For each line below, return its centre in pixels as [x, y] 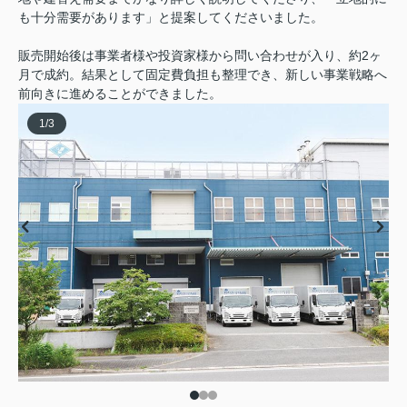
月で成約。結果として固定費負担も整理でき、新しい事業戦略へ [203, 74]
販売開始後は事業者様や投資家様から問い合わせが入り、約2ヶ [200, 55]
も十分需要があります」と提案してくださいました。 [171, 17]
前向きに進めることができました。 [120, 94]
